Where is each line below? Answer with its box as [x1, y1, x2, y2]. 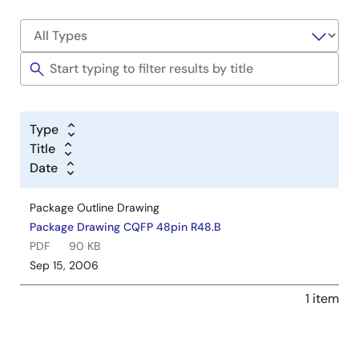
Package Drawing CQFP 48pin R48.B [30, 219, 221, 234]
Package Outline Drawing [30, 200, 159, 215]
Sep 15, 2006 [30, 257, 99, 272]
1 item [305, 289, 339, 307]
